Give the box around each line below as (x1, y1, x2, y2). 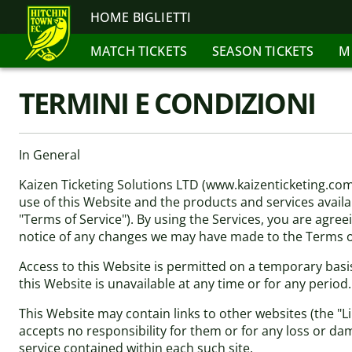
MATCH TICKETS (90, 42, 188, 60)
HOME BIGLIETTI (90, 8, 192, 26)
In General (19, 146, 80, 163)
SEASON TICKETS (212, 42, 314, 60)
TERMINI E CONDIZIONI (19, 84, 315, 123)
